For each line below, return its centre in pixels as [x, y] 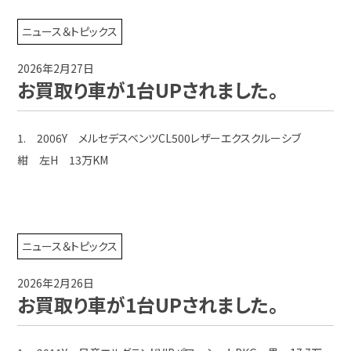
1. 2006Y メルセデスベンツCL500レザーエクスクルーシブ [165, 138]
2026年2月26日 [56, 283]
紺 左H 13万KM [63, 160]
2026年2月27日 [56, 68]
